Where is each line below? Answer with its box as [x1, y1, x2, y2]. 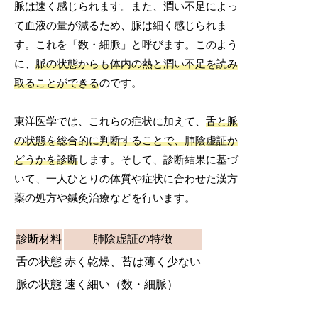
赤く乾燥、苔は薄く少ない [65, 255, 202, 268]
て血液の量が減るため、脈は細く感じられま [14, 19, 228, 31]
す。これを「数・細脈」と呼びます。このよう [14, 38, 238, 50]
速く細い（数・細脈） [65, 278, 179, 290]
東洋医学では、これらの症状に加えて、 [14, 115, 207, 127]
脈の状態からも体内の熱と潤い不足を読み [35, 57, 238, 70]
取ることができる [14, 77, 100, 89]
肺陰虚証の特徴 [93, 232, 173, 245]
